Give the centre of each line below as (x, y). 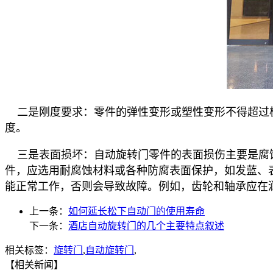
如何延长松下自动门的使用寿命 (136, 211)
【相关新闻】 (34, 264)
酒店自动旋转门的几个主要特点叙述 (146, 225)
